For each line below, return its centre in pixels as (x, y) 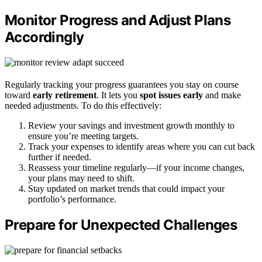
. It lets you (118, 95)
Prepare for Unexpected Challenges (121, 225)
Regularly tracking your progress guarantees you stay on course (122, 85)
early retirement (65, 95)
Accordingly (44, 37)
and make (222, 95)
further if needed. (60, 157)
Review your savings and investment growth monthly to (131, 126)
